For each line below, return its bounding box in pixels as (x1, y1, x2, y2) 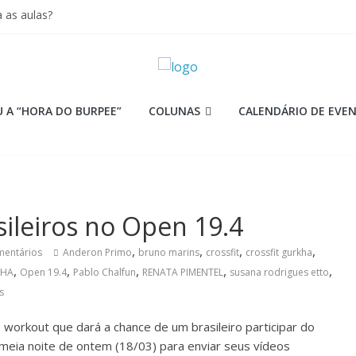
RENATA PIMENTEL (142, 265, 223, 279)
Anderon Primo (63, 246, 132, 259)
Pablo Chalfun (73, 265, 136, 279)
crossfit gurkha (246, 246, 312, 259)
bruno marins (138, 246, 199, 259)
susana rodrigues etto (230, 265, 329, 279)
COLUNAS (149, 103, 200, 118)
